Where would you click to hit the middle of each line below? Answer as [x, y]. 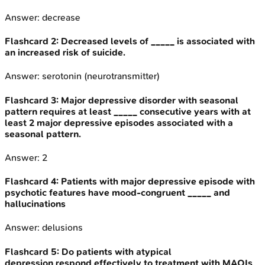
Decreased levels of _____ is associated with [158, 41]
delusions [62, 228]
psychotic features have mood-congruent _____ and [117, 193]
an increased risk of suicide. [65, 53]
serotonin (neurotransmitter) [101, 76]
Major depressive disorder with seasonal [150, 100]
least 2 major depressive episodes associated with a [119, 122]
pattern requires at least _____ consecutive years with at [128, 111]
